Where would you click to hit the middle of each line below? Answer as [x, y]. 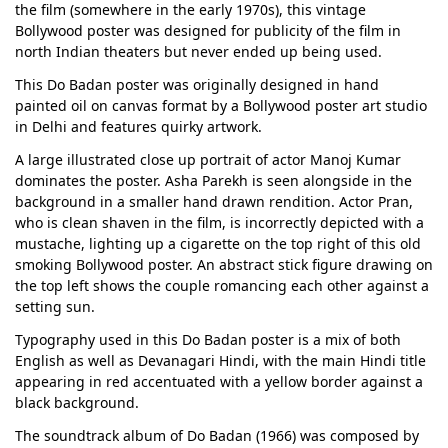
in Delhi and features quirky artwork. [138, 126]
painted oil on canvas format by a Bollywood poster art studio [221, 105]
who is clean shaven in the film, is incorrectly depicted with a [219, 222]
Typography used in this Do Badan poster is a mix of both [208, 339]
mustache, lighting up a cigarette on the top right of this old [218, 243]
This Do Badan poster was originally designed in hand [197, 84]
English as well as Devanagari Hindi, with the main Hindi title [220, 360]
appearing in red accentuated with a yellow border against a [219, 381]
